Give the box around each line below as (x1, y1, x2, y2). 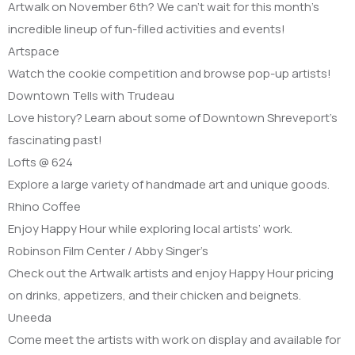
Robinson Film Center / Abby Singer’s (8, 242, 208, 259)
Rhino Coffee (8, 198, 81, 215)
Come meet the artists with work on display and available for (8, 331, 341, 348)
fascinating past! (8, 132, 102, 148)
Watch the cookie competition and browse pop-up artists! (8, 65, 331, 82)
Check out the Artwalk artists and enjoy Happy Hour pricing (8, 265, 334, 281)
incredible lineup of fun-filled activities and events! (8, 21, 285, 37)
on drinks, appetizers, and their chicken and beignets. (8, 287, 301, 303)
